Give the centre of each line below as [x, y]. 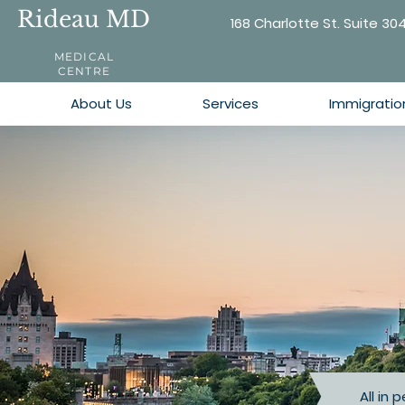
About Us [101, 104]
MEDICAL [84, 57]
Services [231, 104]
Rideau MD [84, 19]
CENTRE [84, 71]
